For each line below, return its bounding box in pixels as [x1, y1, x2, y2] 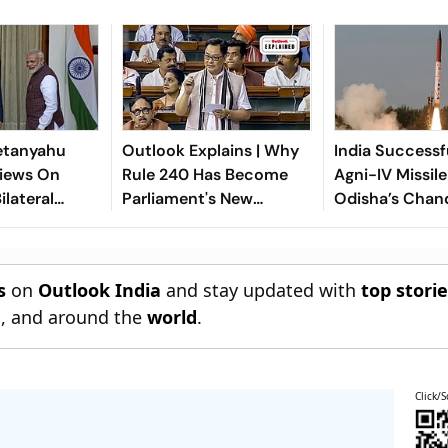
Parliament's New [121, 187, 253, 209]
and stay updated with [161, 277, 362, 302]
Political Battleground [121, 211, 289, 233]
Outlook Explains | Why [121, 139, 299, 161]
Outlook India [38, 277, 162, 302]
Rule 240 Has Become [121, 163, 288, 185]
